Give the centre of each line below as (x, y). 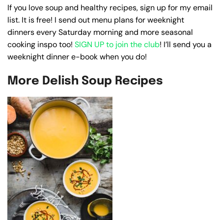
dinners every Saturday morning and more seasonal (100, 32)
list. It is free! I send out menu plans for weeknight (96, 20)
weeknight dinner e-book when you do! (77, 56)
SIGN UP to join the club (117, 44)
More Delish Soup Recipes (85, 81)
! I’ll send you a (186, 44)
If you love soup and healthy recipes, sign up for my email (110, 7)
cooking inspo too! (41, 44)
